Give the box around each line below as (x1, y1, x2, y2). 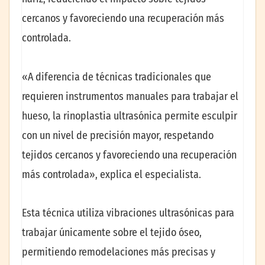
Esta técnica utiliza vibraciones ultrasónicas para (22, 206, 234, 219)
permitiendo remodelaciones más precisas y (22, 245, 215, 258)
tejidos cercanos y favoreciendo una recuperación (22, 148, 237, 161)
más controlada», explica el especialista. (22, 167, 201, 181)
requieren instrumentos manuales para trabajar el (22, 89, 238, 103)
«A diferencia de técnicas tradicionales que (22, 70, 211, 83)
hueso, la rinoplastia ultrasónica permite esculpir (22, 109, 237, 122)
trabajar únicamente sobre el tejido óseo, (22, 225, 202, 239)
